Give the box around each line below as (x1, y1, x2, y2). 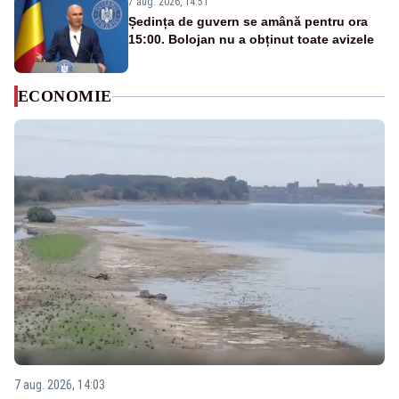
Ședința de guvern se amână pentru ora (128, 14, 368, 29)
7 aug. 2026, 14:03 (14, 377, 105, 392)
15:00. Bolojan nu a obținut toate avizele (128, 32, 374, 47)
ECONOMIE (18, 87, 112, 106)
